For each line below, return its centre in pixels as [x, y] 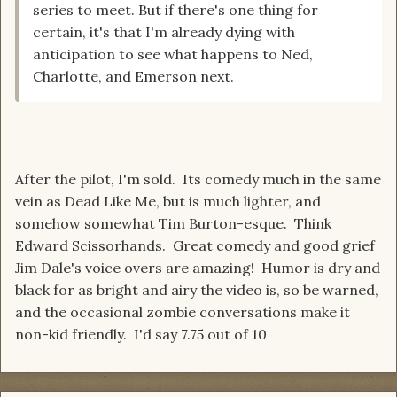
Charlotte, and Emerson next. [133, 77]
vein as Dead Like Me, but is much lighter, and [168, 202]
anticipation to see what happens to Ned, [173, 54]
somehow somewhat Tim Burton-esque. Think [173, 224]
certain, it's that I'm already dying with [164, 32]
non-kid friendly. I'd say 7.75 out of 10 [141, 335]
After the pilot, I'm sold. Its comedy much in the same [198, 179]
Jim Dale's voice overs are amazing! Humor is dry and [198, 268]
